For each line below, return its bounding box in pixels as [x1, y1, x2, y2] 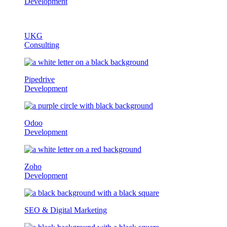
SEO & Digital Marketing [24, 206, 107, 214]
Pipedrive [24, 75, 55, 84]
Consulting [24, 41, 59, 49]
